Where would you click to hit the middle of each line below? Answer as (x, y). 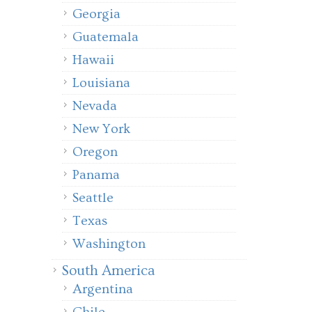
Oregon (95, 152)
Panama (96, 175)
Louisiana (101, 83)
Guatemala (106, 37)
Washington (109, 244)
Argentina (103, 289)
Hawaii (93, 60)
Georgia (96, 14)
